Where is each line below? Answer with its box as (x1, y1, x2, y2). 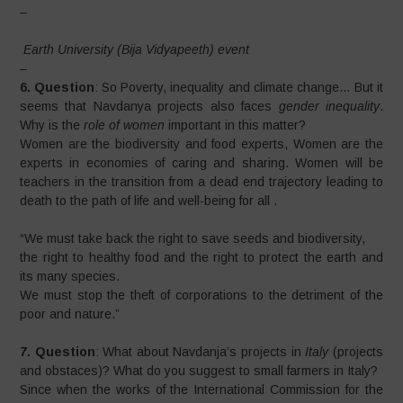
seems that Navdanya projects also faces (20, 99, 279, 113)
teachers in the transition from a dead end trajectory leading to (20, 175, 383, 189)
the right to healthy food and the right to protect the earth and (20, 250, 383, 264)
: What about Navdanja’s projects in (94, 345, 306, 359)
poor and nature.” (20, 307, 121, 321)
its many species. (20, 269, 121, 283)
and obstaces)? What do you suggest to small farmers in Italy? (20, 363, 379, 378)
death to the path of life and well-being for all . (20, 193, 278, 208)
